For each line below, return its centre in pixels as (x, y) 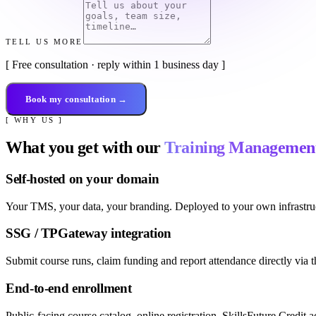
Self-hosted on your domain (83, 179)
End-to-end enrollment (69, 288)
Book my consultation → (76, 99)
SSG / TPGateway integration (89, 233)
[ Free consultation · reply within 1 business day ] (115, 65)
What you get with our (85, 148)
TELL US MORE (44, 42)
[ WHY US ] (35, 120)
